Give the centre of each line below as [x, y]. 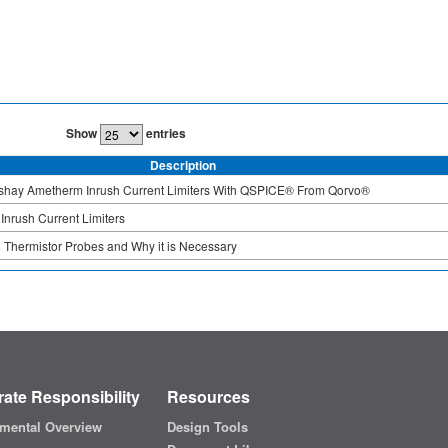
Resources [208, 397]
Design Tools [207, 427]
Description [183, 164]
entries [164, 132]
